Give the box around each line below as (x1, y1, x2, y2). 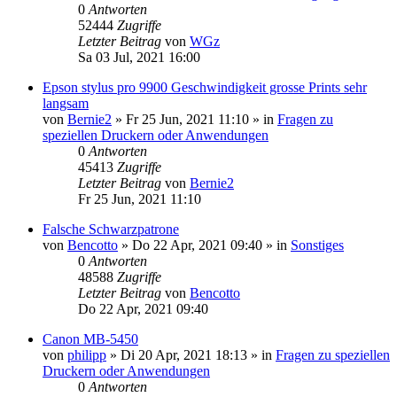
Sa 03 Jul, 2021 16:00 (78, 49, 200, 65)
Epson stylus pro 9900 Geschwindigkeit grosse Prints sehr (43, 79, 367, 95)
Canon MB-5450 (43, 331, 138, 346)
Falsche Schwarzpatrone (43, 221, 179, 237)
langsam (43, 95, 89, 111)
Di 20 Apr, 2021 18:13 (121, 346, 247, 362)
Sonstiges (291, 237, 344, 253)
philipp (67, 346, 106, 362)
